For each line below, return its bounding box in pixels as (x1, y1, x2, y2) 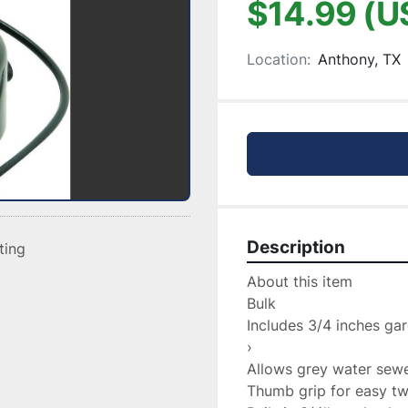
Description (247, 237, 345, 258)
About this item (247, 272, 352, 291)
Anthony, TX (318, 50, 401, 68)
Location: (247, 50, 311, 68)
